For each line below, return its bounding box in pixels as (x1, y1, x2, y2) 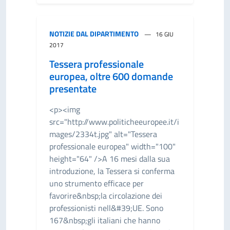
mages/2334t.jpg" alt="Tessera (49, 128, 157, 140)
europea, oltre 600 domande (49, 68, 173, 84)
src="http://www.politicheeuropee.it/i (49, 116, 179, 128)
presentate (49, 81, 97, 97)
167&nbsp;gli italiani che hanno (49, 214, 160, 226)
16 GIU (156, 29, 174, 39)
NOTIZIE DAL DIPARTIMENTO (49, 28, 139, 39)
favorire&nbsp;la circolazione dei (49, 189, 162, 202)
